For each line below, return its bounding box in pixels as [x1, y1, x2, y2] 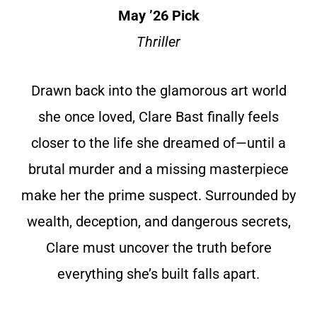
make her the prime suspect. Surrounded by [21, 187, 296, 204]
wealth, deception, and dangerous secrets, [26, 213, 291, 231]
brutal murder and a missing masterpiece [28, 161, 289, 178]
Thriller [137, 33, 180, 51]
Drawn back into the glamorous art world [30, 82, 287, 100]
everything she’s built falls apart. [57, 265, 260, 283]
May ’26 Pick [117, 7, 200, 25]
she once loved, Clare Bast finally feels [38, 108, 279, 126]
